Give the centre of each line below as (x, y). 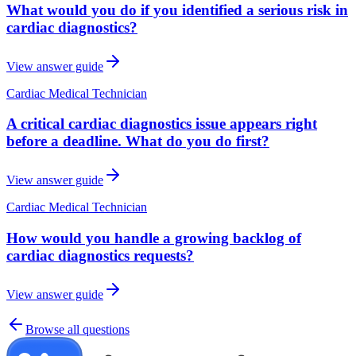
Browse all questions (77, 329)
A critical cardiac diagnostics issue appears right (162, 124)
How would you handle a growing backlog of (154, 238)
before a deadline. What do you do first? (138, 141)
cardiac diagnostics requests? (100, 255)
